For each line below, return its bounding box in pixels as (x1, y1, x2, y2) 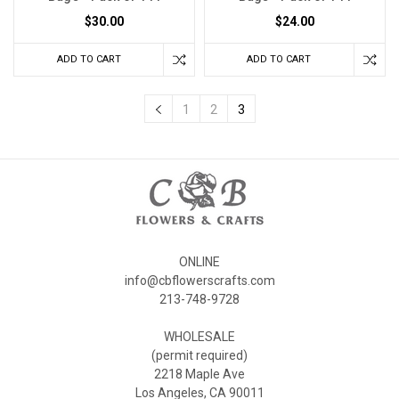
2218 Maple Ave (154, 367, 245, 382)
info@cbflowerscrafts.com (124, 273, 275, 289)
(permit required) (151, 348, 248, 363)
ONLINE (179, 255, 220, 270)
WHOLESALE (164, 330, 235, 345)
